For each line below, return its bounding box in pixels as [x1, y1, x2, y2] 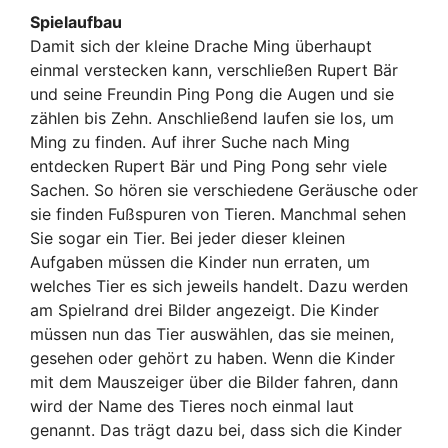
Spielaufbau [30, 11, 122, 32]
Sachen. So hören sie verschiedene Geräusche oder [30, 179, 418, 200]
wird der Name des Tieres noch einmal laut [30, 395, 354, 416]
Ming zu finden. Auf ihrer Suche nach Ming [30, 131, 350, 152]
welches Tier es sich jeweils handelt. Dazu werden [30, 275, 408, 296]
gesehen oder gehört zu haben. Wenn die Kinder [30, 347, 395, 368]
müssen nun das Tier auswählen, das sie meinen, [30, 323, 394, 344]
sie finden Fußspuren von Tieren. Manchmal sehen [30, 203, 406, 224]
